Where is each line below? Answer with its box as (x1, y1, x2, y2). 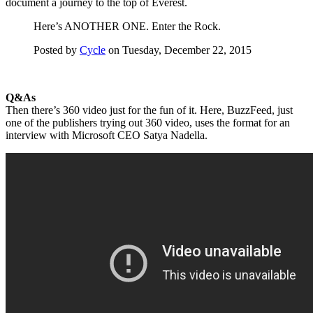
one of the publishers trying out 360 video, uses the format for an (6, 116, 290, 129)
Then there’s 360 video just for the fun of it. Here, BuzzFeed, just (6, 103, 293, 116)
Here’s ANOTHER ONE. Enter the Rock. (34, 20, 221, 32)
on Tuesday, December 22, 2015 (105, 43, 252, 56)
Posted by (34, 43, 80, 56)
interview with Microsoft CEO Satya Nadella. (6, 129, 208, 141)
